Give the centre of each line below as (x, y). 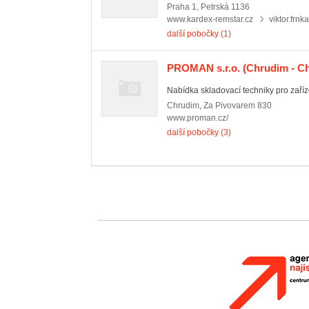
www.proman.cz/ (198, 118)
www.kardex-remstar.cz (210, 19)
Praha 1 (182, 7)
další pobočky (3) (199, 132)
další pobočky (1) (199, 34)
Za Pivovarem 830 (238, 106)
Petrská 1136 (225, 7)
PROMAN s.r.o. (203, 68)
